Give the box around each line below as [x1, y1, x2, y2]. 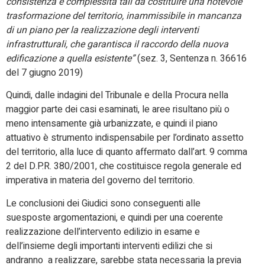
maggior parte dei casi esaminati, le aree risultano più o [6, 102, 230, 117]
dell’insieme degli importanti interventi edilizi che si [6, 238, 212, 253]
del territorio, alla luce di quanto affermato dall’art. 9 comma [6, 145, 247, 160]
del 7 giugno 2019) [6, 65, 83, 80]
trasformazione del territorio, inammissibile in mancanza [6, 8, 241, 23]
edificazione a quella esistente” [6, 51, 135, 66]
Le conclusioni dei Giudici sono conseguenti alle [6, 196, 201, 211]
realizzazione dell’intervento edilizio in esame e [6, 224, 200, 239]
